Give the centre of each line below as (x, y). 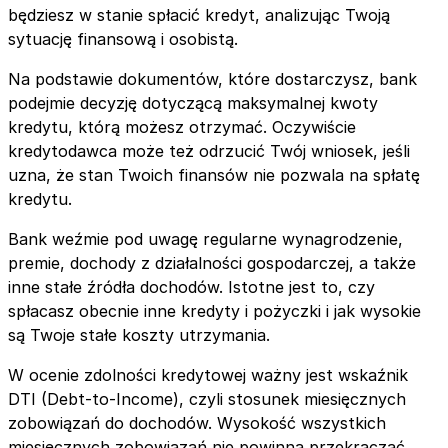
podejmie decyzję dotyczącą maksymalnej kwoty (193, 102)
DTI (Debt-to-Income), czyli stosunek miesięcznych (207, 398)
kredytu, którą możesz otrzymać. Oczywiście (182, 126)
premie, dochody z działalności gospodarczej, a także (212, 262)
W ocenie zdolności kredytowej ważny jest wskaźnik (208, 374)
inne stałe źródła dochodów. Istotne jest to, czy (191, 286)
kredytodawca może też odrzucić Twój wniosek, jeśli (209, 150)
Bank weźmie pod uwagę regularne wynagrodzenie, (205, 238)
